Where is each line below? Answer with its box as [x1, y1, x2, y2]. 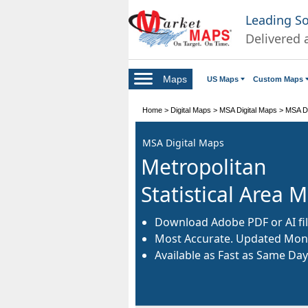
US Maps [207, 74, 239, 83]
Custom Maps [253, 74, 303, 83]
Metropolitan [141, 153, 267, 181]
